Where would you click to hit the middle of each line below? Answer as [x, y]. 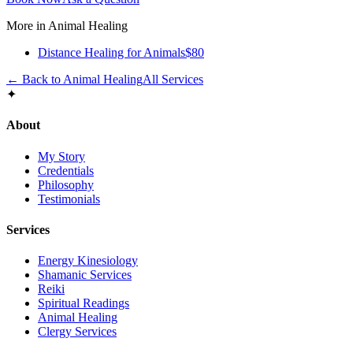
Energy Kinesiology [88, 261]
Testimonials [69, 199]
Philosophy [66, 184]
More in [27, 26]
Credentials [66, 170]
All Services [173, 80]
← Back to [35, 80]
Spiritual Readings [84, 303]
